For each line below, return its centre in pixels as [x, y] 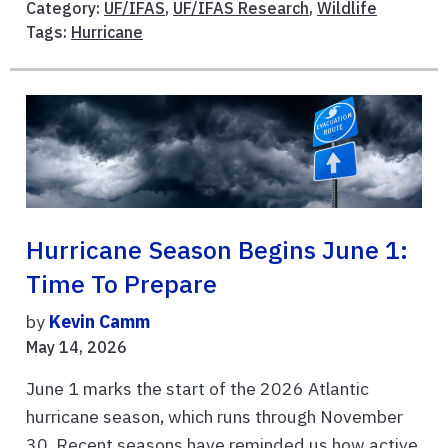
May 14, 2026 [76, 346]
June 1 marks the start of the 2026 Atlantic [197, 388]
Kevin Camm [99, 321]
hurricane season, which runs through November [214, 416]
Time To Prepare [121, 283]
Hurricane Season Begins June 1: [217, 249]
